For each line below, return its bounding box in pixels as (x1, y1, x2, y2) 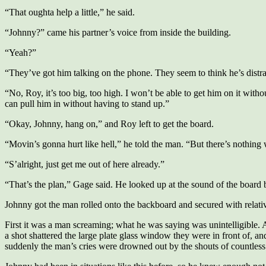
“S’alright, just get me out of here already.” (5, 159, 164, 169)
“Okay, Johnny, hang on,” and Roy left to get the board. (5, 119, 214, 129)
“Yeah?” (5, 47, 36, 58)
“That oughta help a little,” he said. (5, 7, 135, 17)
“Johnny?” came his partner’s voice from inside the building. (5, 27, 231, 37)
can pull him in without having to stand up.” (5, 99, 169, 109)
